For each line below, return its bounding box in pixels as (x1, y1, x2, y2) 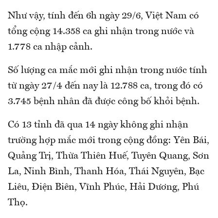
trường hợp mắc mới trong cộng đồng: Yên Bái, (8, 136, 209, 146)
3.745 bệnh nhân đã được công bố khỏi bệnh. (8, 97, 200, 107)
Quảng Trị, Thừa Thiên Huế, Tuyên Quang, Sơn (8, 151, 209, 162)
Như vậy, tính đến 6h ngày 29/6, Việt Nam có (8, 11, 199, 21)
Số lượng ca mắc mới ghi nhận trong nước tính (8, 66, 207, 76)
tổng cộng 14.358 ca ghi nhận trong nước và (8, 27, 194, 37)
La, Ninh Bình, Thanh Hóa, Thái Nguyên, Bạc (8, 167, 204, 177)
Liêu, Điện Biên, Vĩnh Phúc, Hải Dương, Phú (8, 182, 199, 193)
